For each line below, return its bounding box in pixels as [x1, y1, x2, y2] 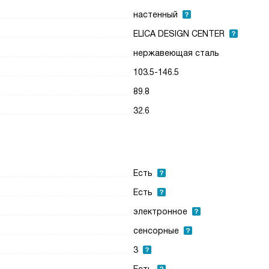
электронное [133, 207, 188, 216]
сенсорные [133, 226, 180, 235]
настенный [133, 10, 178, 19]
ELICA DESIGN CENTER [133, 29, 225, 38]
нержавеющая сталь [133, 48, 220, 58]
